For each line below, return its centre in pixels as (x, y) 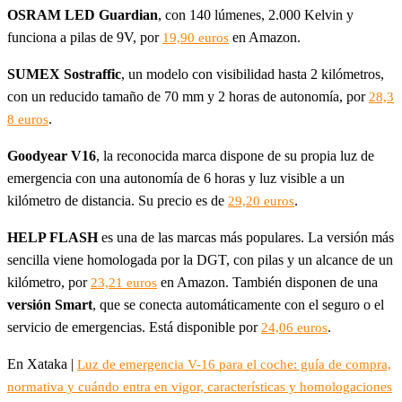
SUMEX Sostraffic (64, 74)
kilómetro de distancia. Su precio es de (118, 201)
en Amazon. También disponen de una (267, 282)
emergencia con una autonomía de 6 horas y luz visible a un (176, 178)
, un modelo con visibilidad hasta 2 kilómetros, (253, 74)
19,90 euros (196, 38)
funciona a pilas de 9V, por (85, 37)
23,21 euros (124, 283)
